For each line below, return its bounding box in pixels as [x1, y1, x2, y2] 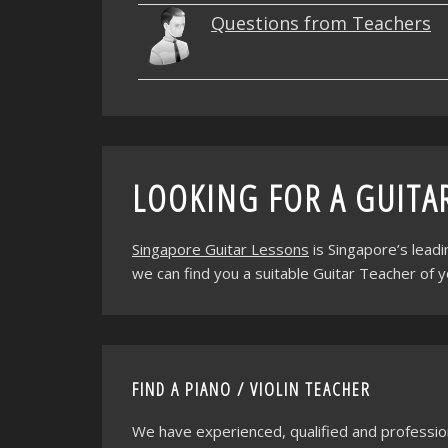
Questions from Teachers [211, 11, 431, 35]
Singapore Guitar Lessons [132, 239, 309, 259]
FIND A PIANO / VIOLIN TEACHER [132, 377, 371, 401]
